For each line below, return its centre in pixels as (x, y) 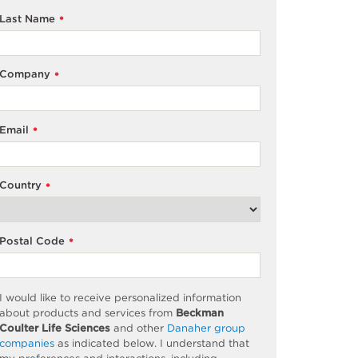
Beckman (200, 312)
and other (139, 328)
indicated (96, 343)
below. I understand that (185, 343)
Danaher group (207, 328)
